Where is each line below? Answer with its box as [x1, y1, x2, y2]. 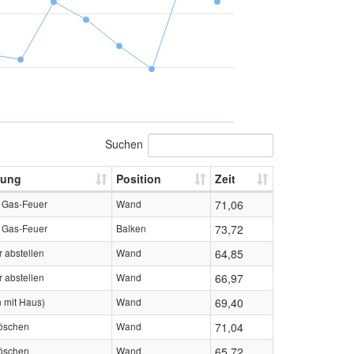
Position [116, 170, 161, 186]
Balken [116, 220, 146, 235]
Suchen [105, 135, 143, 152]
